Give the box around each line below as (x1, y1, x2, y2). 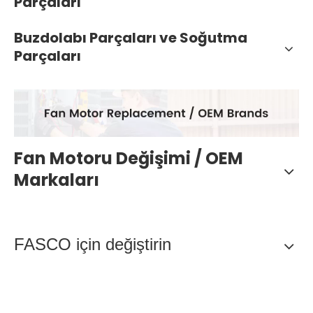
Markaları (14, 168, 99, 192)
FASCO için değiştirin (14, 235, 171, 254)
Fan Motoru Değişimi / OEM (14, 147, 243, 170)
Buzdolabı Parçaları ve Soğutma (14, 28, 247, 48)
